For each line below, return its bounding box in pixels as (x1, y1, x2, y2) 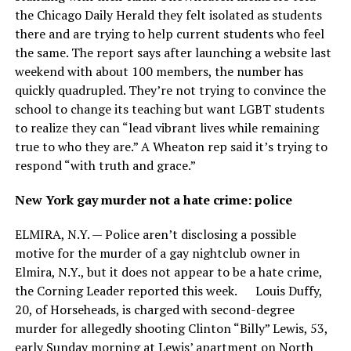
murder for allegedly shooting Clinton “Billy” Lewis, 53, (14, 320, 327, 337)
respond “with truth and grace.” (14, 157, 196, 174)
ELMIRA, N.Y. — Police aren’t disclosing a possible (14, 226, 296, 243)
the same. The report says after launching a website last (14, 44, 331, 61)
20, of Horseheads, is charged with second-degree (14, 301, 295, 318)
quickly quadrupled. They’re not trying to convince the (14, 81, 326, 99)
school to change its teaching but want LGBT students (14, 100, 324, 118)
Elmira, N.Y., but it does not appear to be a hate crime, (14, 263, 322, 280)
